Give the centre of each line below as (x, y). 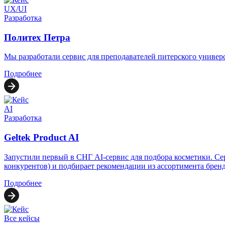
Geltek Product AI (41, 138)
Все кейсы (22, 218)
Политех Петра (37, 37)
